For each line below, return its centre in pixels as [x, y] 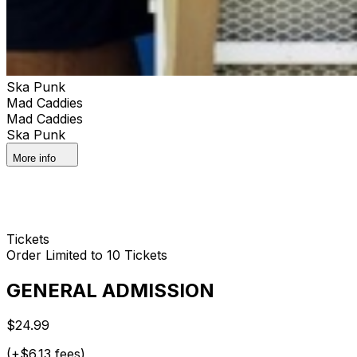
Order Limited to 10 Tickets [87, 255]
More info [34, 158]
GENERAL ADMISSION [110, 290]
